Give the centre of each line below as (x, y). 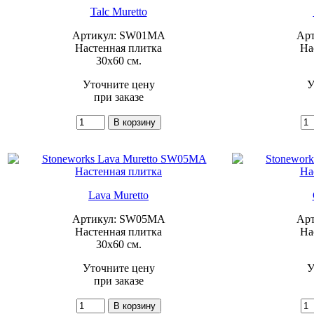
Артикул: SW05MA (118, 219)
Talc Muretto (118, 11)
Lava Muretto (118, 195)
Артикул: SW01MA (118, 35)
